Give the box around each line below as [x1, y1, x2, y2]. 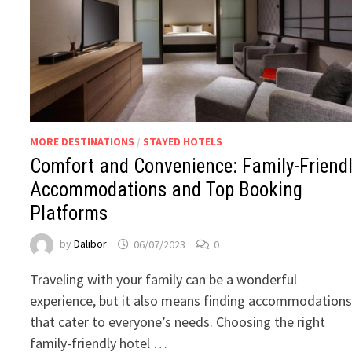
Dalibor [74, 236, 108, 251]
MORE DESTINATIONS [30, 134, 135, 149]
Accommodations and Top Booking [30, 178, 303, 202]
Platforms [30, 202, 108, 225]
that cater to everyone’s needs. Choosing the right [30, 313, 326, 332]
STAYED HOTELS [143, 134, 223, 149]
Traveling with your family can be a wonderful [30, 270, 298, 289]
